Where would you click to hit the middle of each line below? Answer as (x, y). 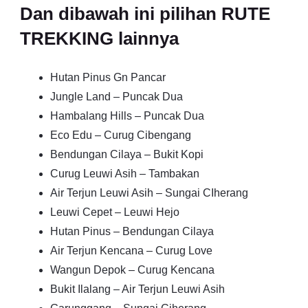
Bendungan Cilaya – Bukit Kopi (127, 154)
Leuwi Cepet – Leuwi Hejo (115, 212)
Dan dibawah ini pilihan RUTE (145, 14)
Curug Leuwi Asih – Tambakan (125, 174)
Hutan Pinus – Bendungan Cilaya (132, 231)
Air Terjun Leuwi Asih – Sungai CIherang (149, 193)
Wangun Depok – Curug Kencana (132, 270)
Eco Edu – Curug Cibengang (121, 135)
